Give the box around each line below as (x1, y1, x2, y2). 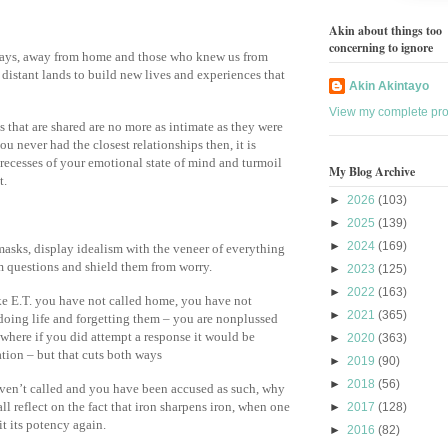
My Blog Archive (329, 163, 415, 181)
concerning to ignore (329, 38, 433, 56)
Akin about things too (329, 21, 442, 39)
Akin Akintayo (349, 78, 429, 93)
